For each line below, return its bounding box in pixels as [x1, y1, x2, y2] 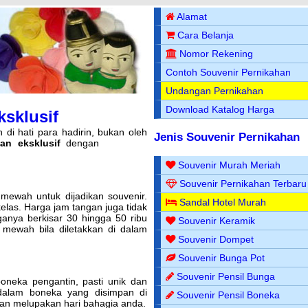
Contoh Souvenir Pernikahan [166, 67, 291, 78]
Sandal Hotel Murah [179, 196, 267, 208]
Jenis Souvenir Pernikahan [154, 130, 300, 144]
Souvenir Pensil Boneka [177, 289, 280, 300]
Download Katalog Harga [166, 104, 275, 115]
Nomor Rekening [179, 48, 254, 59]
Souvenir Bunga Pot [178, 252, 265, 263]
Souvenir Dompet [178, 233, 254, 245]
